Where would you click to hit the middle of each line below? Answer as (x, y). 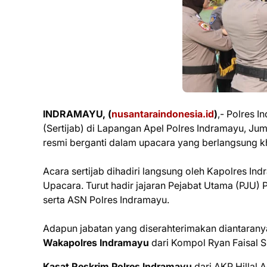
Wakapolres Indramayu (96, 243)
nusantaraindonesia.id (163, 114)
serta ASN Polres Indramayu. (106, 200)
